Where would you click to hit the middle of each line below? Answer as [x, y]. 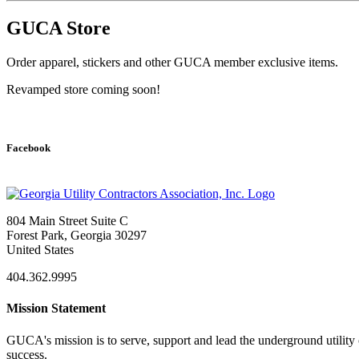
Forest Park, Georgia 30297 [77, 236]
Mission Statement [56, 309]
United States [40, 250]
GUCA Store [58, 28]
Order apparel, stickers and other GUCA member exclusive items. [172, 62]
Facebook [28, 148]
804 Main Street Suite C [67, 221]
